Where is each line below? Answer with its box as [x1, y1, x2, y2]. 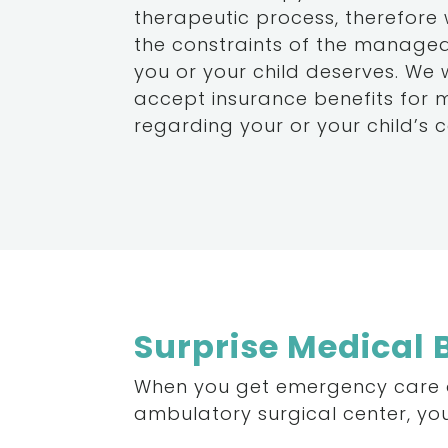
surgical [258, 401, 338, 427]
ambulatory [134, 401, 253, 427]
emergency [276, 374, 389, 400]
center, [343, 401, 412, 427]
